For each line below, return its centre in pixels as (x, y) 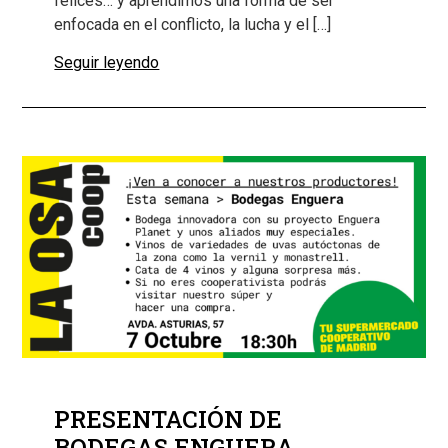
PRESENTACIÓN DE (168, 418)
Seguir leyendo (107, 63)
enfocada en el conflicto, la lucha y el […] (193, 24)
